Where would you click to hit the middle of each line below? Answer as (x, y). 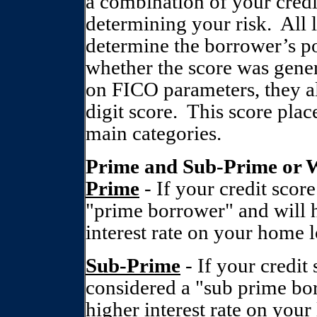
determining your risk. (179, 23)
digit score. (132, 111)
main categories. (154, 133)
